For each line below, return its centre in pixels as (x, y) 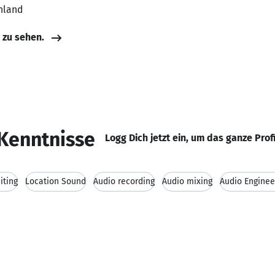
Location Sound (56, 181)
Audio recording (124, 181)
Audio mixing (187, 181)
